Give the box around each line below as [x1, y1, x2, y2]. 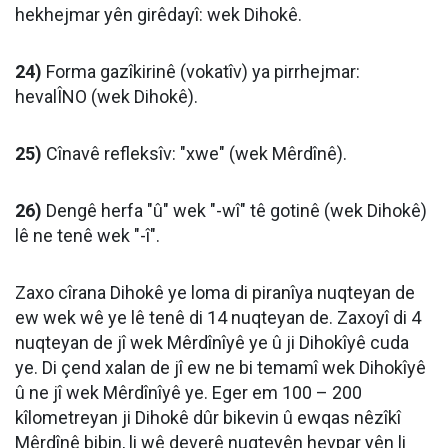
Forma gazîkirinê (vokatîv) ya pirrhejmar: [42, 61, 360, 83]
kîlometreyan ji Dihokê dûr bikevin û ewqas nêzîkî [15, 407, 401, 429]
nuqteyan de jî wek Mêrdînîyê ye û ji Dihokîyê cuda [15, 332, 409, 354]
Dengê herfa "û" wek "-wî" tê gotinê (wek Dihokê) [42, 200, 427, 222]
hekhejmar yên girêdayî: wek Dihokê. [15, 4, 302, 26]
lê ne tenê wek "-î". [15, 225, 160, 247]
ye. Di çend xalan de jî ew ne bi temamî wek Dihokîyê [15, 357, 426, 379]
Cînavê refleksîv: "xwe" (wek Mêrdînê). [42, 143, 347, 165]
